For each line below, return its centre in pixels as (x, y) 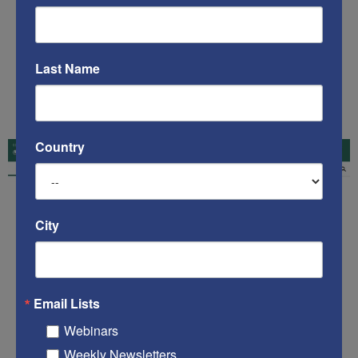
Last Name (68, 68)
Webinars (91, 330)
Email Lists (67, 303)
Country (60, 146)
